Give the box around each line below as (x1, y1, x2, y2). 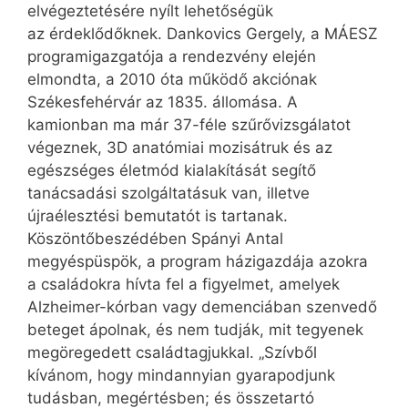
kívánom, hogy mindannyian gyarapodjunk (27, 366, 335, 385)
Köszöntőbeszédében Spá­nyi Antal (27, 229, 283, 249)
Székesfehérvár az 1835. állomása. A (27, 93, 298, 112)
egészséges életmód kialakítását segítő (27, 161, 316, 180)
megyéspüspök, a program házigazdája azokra (27, 252, 368, 271)
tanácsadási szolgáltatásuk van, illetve (27, 184, 310, 203)
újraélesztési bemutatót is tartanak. (27, 207, 288, 226)
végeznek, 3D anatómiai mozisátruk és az (27, 138, 332, 158)
